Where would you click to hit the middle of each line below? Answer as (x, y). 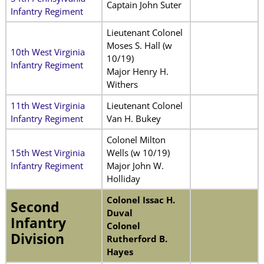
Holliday (123, 178)
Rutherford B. (137, 238)
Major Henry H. (137, 71)
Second (35, 207)
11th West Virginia (47, 105)
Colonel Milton (136, 139)
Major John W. (135, 165)
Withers (122, 84)
